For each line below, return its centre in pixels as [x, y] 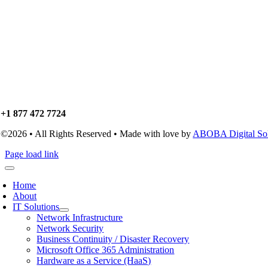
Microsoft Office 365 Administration [106, 250]
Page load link [32, 154]
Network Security [70, 228]
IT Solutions [36, 207]
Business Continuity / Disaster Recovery [113, 239]
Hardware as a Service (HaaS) [94, 261]
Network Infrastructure [80, 217]
